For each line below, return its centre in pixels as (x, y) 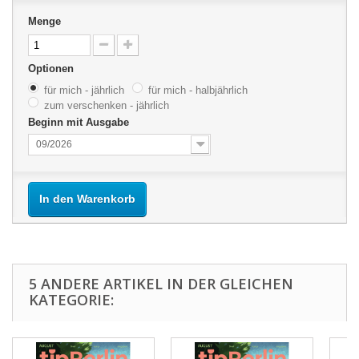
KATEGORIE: (71, 300)
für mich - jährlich (84, 91)
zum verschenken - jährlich (107, 105)
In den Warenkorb (87, 199)
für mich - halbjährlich (198, 91)
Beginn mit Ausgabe (80, 123)
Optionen (52, 69)
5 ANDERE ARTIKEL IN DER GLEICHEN (161, 284)
